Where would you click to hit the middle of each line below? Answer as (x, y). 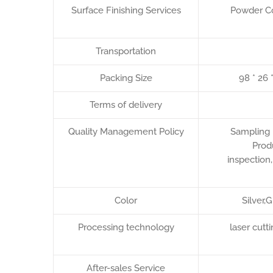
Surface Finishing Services (126, 10)
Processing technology (126, 227)
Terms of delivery (126, 105)
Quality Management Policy (126, 132)
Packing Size (126, 78)
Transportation (126, 51)
